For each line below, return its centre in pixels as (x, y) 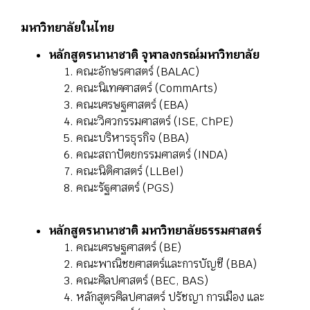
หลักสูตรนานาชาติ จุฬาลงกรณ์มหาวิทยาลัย (154, 55)
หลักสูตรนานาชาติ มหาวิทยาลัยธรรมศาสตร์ (155, 231)
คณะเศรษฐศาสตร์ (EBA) (132, 104)
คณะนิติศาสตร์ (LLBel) (130, 171)
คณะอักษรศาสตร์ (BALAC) (138, 71)
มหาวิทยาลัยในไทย (67, 28)
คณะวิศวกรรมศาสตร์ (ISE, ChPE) (155, 121)
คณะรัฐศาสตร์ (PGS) (125, 188)
